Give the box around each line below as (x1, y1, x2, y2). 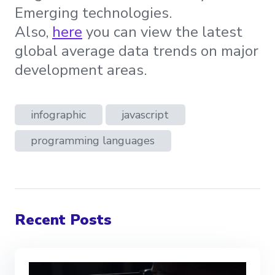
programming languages (31, 133, 155, 149)
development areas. (15, 60, 147, 80)
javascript (122, 107, 169, 123)
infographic (31, 107, 87, 123)
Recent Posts (15, 209, 112, 230)
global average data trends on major (15, 41, 258, 61)
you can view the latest (82, 22, 242, 42)
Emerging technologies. (15, 3, 172, 23)
